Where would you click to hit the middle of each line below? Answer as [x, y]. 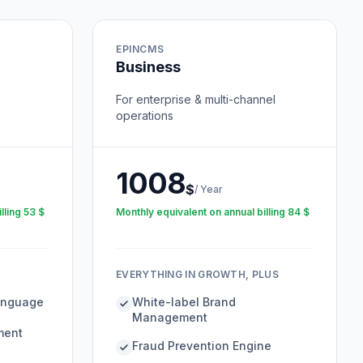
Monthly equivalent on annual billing [201, 212]
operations [145, 115]
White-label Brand [184, 302]
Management [170, 317]
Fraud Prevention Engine [202, 346]
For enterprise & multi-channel [196, 99]
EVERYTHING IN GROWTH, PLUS [197, 274]
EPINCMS [140, 49]
